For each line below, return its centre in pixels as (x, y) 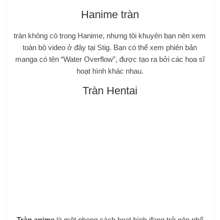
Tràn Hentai (110, 91)
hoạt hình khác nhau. (110, 71)
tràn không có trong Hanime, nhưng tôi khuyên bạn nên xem (110, 36)
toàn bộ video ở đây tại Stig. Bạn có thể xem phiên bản (110, 48)
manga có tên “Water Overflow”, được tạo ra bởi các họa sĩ (110, 59)
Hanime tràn (110, 15)
